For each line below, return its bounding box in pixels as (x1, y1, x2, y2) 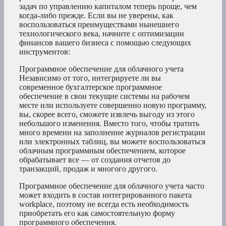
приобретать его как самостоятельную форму (19, 209, 175, 218)
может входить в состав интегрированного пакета (19, 191, 192, 200)
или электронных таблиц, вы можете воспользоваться (19, 137, 205, 146)
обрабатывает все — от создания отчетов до (19, 155, 171, 164)
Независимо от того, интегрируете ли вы (19, 74, 161, 83)
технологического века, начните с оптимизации (19, 29, 184, 38)
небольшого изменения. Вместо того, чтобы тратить (19, 119, 199, 128)
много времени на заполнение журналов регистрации (19, 128, 205, 137)
